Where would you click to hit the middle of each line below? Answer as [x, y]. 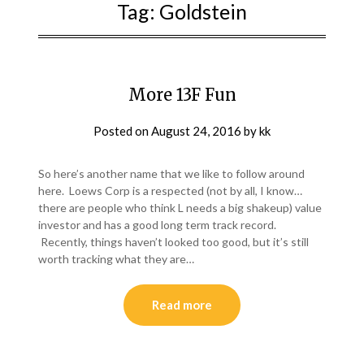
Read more [182, 305]
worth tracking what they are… [117, 259]
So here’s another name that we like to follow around [172, 174]
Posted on [122, 131]
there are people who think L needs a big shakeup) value [180, 208]
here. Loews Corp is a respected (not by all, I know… [171, 191]
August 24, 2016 [196, 131]
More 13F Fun [182, 95]
